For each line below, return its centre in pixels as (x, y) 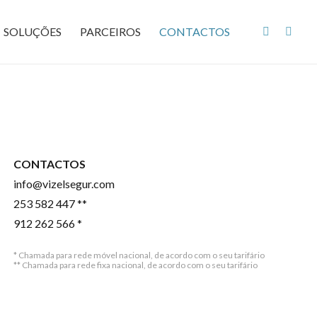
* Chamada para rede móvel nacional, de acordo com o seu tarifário (139, 255)
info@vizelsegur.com (64, 184)
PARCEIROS (110, 31)
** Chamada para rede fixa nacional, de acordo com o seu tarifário (135, 265)
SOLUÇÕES (32, 31)
